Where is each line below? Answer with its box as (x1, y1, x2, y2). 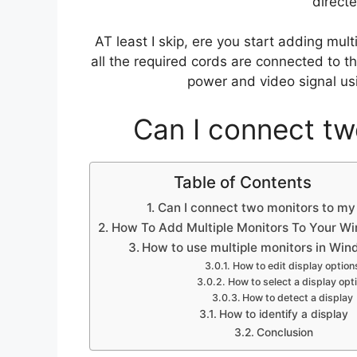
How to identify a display (218, 307, 348, 320)
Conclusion (256, 325, 313, 339)
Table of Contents (173, 171, 312, 192)
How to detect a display (242, 291, 354, 304)
